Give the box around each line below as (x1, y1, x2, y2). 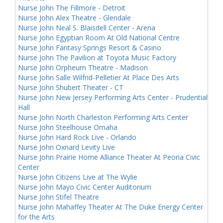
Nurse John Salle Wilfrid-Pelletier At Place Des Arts (18, 73, 179, 82)
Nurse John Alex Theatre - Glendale (18, 13, 131, 22)
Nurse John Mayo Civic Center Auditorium (18, 182, 151, 192)
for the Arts (18, 212, 55, 222)
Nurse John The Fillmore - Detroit (18, 3, 125, 12)
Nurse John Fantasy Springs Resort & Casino (18, 43, 161, 52)
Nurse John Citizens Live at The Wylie (18, 172, 137, 182)
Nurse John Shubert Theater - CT (18, 83, 123, 92)
